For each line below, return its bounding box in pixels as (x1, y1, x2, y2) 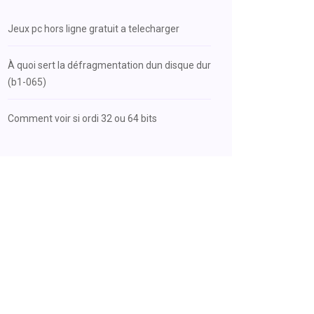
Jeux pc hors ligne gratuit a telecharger (8, 23, 179, 34)
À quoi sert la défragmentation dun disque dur (8, 60, 211, 71)
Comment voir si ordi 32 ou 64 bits (8, 113, 157, 124)
